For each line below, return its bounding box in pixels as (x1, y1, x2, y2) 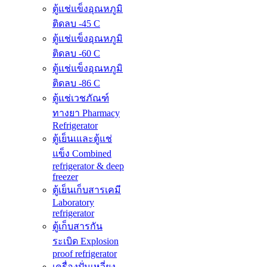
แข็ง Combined (52, 148, 111, 159)
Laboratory (52, 197, 94, 208)
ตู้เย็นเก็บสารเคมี (52, 185, 121, 195)
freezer (52, 172, 78, 182)
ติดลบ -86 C (52, 78, 100, 89)
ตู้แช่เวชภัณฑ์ (52, 93, 109, 104)
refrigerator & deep (52, 161, 124, 172)
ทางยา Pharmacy (52, 108, 120, 119)
